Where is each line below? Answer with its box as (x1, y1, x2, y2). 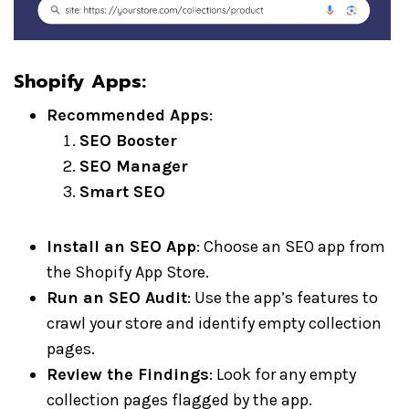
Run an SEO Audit (47, 288, 187, 308)
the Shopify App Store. (47, 262, 209, 282)
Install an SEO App (47, 236, 196, 257)
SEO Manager (79, 156, 188, 176)
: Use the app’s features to (187, 288, 378, 308)
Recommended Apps (47, 105, 209, 125)
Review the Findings (47, 364, 209, 384)
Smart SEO (79, 182, 165, 202)
